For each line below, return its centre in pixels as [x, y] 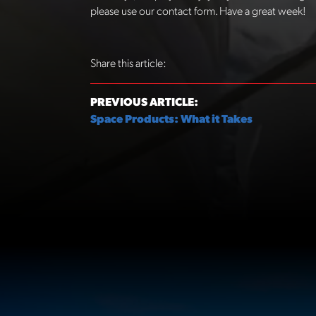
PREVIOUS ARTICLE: [144, 103]
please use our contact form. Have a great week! [198, 12]
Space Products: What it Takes [171, 120]
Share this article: [128, 64]
